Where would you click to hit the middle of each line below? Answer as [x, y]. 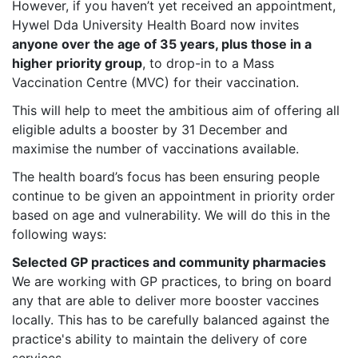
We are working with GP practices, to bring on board [172, 282]
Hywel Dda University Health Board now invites [155, 25]
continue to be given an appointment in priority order [173, 196]
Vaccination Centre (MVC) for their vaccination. [155, 83]
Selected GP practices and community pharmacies [169, 263]
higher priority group [77, 64]
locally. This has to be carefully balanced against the [171, 320]
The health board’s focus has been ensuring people [166, 177]
